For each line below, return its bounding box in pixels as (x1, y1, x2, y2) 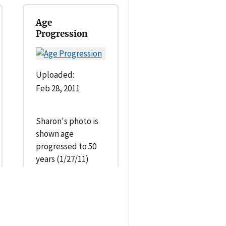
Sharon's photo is (35, 116, 98, 127)
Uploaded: (35, 69, 74, 81)
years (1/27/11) (35, 153, 89, 165)
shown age (35, 128, 74, 140)
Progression (35, 28, 88, 40)
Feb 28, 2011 (35, 83, 80, 94)
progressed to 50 (35, 141, 96, 152)
